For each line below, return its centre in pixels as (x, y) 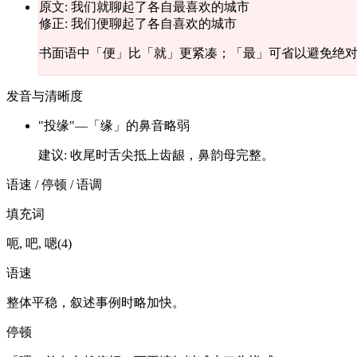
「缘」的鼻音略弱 (139, 126)
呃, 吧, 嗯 (32, 244)
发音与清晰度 (45, 96)
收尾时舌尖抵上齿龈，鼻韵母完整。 (172, 155)
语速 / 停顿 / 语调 (54, 185)
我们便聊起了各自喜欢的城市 (154, 24)
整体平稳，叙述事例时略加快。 (96, 303)
